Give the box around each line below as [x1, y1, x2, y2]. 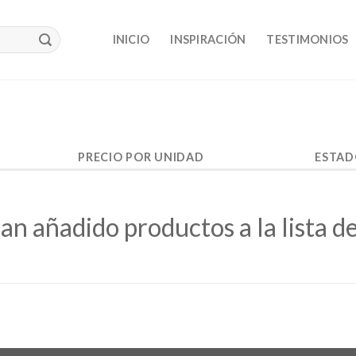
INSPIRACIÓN [170, 33, 246, 46]
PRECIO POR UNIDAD [78, 150, 204, 164]
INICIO [112, 33, 150, 46]
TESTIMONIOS [266, 33, 349, 46]
